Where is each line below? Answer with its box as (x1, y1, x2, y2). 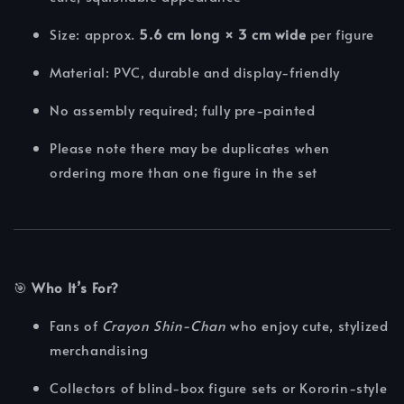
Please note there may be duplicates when (50, 138, 331, 158)
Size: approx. (50, 24, 140, 44)
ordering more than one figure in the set (50, 162, 318, 182)
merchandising (50, 340, 149, 360)
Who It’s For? (32, 278, 120, 298)
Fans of (50, 316, 102, 335)
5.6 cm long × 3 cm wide (139, 24, 307, 44)
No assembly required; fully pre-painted (50, 100, 316, 120)
